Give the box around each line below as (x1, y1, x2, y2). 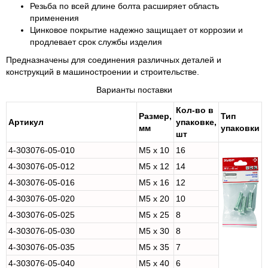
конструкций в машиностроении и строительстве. (6, 67, 199, 77)
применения (30, 13, 79, 23)
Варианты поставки (96, 85, 172, 95)
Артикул (8, 117, 44, 127)
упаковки (221, 123, 260, 133)
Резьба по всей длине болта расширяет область (30, 1, 219, 11)
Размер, (139, 111, 172, 121)
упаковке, (176, 117, 217, 127)
